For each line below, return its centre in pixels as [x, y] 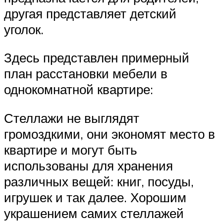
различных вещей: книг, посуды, [99, 181]
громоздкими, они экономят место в [110, 134]
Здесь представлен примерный [97, 58]
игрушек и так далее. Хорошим [95, 197]
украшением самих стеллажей [94, 213]
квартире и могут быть [71, 149]
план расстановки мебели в [86, 74]
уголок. [24, 29]
